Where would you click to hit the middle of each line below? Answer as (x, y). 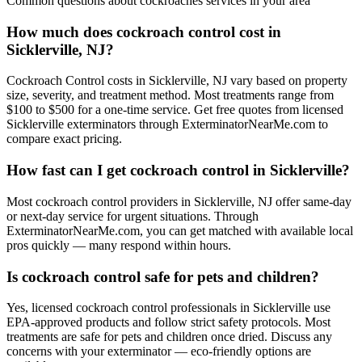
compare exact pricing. (64, 139)
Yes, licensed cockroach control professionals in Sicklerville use (168, 308)
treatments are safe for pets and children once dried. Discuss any (169, 337)
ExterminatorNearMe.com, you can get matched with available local (180, 230)
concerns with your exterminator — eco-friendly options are (159, 351)
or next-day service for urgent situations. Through (133, 216)
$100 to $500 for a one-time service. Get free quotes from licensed (175, 110)
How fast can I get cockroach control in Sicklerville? (178, 170)
